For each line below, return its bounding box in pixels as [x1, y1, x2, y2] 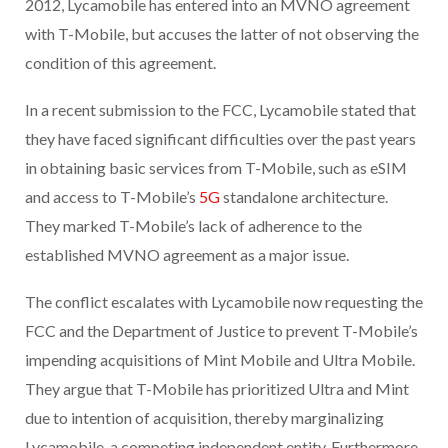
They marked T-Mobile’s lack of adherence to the [25, 216, 362, 236]
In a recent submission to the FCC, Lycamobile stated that [25, 100, 416, 120]
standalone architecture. [220, 187, 388, 207]
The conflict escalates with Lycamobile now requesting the [25, 292, 423, 312]
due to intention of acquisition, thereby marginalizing [25, 408, 384, 428]
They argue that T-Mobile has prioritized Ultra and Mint [25, 379, 409, 399]
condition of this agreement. [25, 53, 216, 73]
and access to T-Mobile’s [25, 187, 199, 207]
